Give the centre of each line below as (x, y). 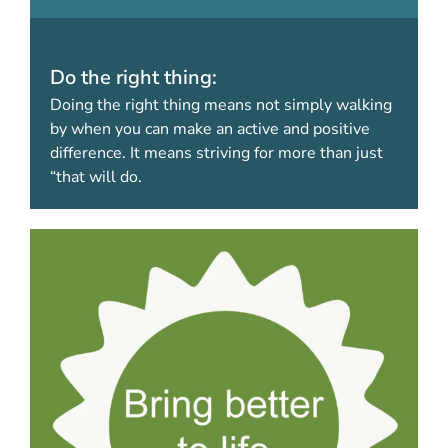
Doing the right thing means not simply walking (221, 104)
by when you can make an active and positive (210, 128)
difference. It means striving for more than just (216, 152)
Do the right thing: (133, 77)
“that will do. (96, 176)
